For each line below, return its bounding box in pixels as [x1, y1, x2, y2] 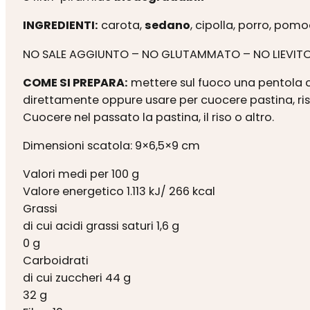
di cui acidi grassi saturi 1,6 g [22, 218, 179, 235]
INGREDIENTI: [22, 17, 98, 34]
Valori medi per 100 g [22, 166, 139, 183]
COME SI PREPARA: [22, 74, 128, 91]
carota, [98, 17, 145, 34]
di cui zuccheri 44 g [22, 270, 131, 286]
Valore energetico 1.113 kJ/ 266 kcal [22, 183, 215, 200]
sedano [144, 17, 190, 34]
